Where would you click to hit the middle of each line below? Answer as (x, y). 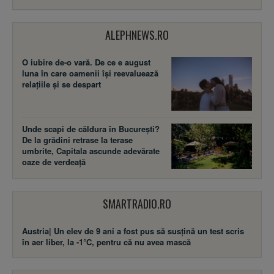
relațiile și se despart (61, 84)
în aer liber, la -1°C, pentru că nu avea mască (106, 242)
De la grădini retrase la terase (77, 140)
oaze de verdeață (54, 162)
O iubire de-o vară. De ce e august (86, 62)
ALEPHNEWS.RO (137, 35)
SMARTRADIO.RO (137, 204)
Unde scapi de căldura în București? (91, 129)
